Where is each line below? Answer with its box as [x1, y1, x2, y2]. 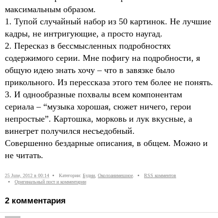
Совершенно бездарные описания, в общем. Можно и [5, 138, 208, 148]
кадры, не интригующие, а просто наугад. [5, 28, 163, 38]
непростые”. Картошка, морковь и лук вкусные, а [5, 113, 192, 124]
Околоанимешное [98, 172, 133, 178]
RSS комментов [144, 172, 176, 178]
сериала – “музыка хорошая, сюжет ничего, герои [5, 101, 191, 111]
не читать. [5, 150, 43, 160]
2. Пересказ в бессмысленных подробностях [5, 40, 171, 51]
